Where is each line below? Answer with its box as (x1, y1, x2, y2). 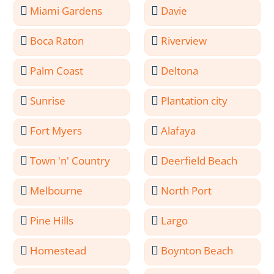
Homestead (30, 243, 87, 257)
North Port (161, 183, 212, 198)
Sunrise (30, 94, 66, 108)
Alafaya (161, 124, 196, 138)
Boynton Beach (161, 243, 234, 257)
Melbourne (30, 183, 83, 198)
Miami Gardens (30, 4, 103, 18)
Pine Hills (30, 213, 74, 228)
